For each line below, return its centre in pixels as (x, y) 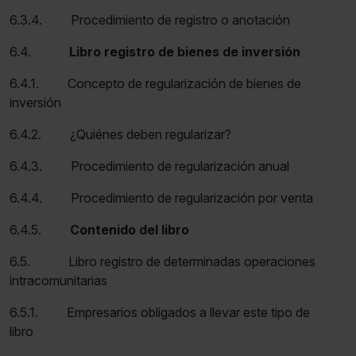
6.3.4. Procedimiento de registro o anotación (150, 19)
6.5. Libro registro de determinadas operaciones (163, 261)
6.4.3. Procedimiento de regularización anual (149, 166)
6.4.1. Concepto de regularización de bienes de (155, 83)
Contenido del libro (131, 229)
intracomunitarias (58, 280)
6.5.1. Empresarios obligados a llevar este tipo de (160, 312)
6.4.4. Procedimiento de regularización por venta (161, 197)
